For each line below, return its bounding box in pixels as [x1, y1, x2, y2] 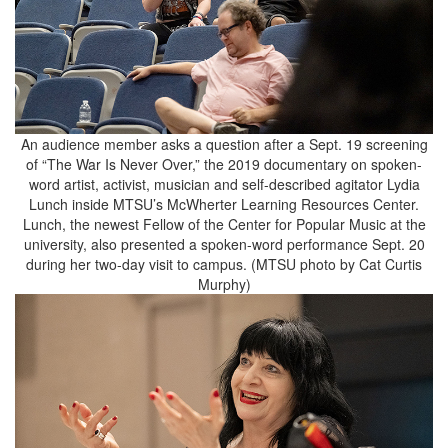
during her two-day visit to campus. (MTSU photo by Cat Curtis [26, 254, 422, 275]
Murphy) [197, 274, 251, 295]
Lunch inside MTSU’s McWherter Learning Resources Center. [29, 194, 419, 215]
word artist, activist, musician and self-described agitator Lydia [28, 174, 420, 195]
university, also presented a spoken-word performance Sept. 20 [23, 234, 425, 255]
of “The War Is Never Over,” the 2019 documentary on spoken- [26, 154, 422, 175]
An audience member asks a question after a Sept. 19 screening [20, 134, 428, 155]
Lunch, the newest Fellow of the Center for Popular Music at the [22, 214, 426, 235]
